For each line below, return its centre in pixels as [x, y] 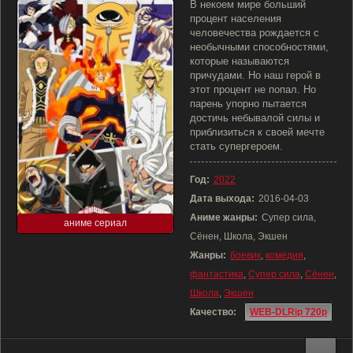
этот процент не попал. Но [253, 89]
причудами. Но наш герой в [255, 75]
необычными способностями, [259, 47]
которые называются [240, 61]
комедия [284, 255]
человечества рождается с [255, 33]
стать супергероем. [236, 146]
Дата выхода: [222, 199]
